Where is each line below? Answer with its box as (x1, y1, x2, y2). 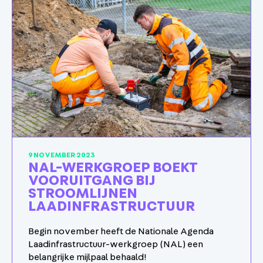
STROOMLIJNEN (28, 187, 137, 201)
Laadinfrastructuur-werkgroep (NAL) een (28, 240, 203, 249)
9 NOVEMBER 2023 (28, 151, 95, 159)
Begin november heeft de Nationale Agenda (28, 227, 214, 237)
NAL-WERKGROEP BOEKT (28, 161, 198, 176)
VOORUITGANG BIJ (28, 174, 156, 188)
